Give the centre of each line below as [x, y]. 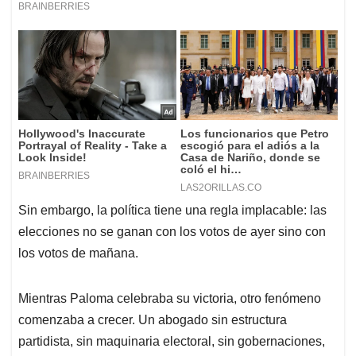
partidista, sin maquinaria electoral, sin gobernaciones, [172, 341]
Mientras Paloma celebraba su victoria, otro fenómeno [170, 298]
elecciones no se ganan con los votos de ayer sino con [172, 231]
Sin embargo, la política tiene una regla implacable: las [172, 210]
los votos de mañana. [78, 253]
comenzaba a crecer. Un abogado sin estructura [153, 319]
